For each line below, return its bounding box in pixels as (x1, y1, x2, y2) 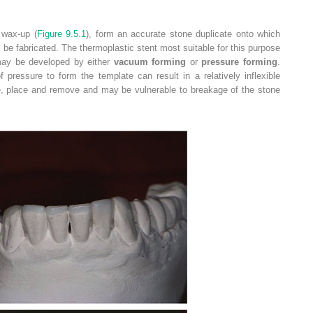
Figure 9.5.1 (36, 28, 87, 39)
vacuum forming (113, 56, 187, 67)
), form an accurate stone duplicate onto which (86, 28, 281, 39)
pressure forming (201, 56, 277, 67)
